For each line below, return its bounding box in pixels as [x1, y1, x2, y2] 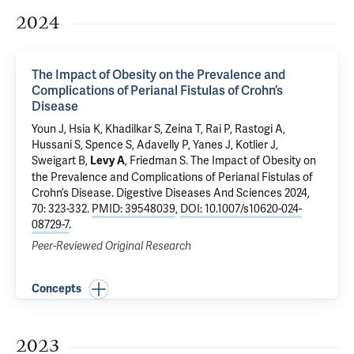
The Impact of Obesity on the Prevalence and [32, 66, 285, 83]
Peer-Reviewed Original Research [32, 239, 191, 253]
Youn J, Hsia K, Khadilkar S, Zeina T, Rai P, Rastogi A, [32, 122, 285, 136]
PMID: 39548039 [92, 201, 175, 216]
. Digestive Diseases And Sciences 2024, [111, 186, 310, 200]
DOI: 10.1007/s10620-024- [180, 201, 302, 216]
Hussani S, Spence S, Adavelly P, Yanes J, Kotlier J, [32, 137, 278, 152]
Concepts [32, 282, 81, 296]
